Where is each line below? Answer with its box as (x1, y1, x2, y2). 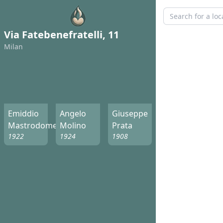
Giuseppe (111, 108, 148, 119)
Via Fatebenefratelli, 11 (4, 28, 119, 41)
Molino (60, 120, 87, 131)
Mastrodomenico (8, 120, 73, 131)
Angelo (60, 108, 87, 119)
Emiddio (8, 108, 39, 119)
